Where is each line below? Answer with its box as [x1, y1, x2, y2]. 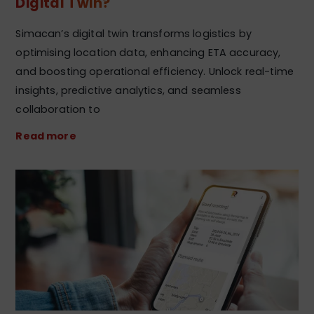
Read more [15, 128, 76, 143]
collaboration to [15, 102, 100, 116]
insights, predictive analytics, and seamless [15, 83, 241, 97]
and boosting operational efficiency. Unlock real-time [15, 64, 294, 78]
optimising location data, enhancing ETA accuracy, [15, 45, 281, 60]
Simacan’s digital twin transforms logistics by [15, 26, 252, 41]
